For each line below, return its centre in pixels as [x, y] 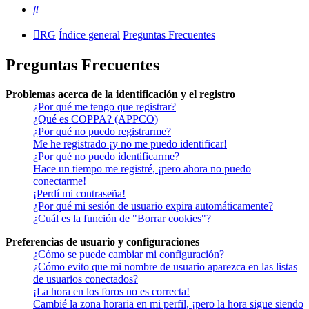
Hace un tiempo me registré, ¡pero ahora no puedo [142, 169]
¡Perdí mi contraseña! [79, 194]
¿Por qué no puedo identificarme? [106, 157]
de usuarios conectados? [86, 279]
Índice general [89, 35]
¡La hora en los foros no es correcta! [111, 292]
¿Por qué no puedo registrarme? [102, 132]
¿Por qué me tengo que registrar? [104, 107]
